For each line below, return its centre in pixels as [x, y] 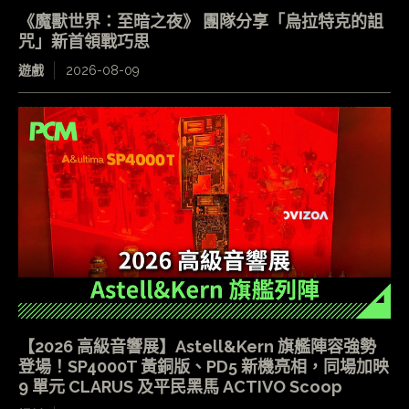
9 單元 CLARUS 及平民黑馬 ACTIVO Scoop [182, 387]
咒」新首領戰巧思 [84, 41]
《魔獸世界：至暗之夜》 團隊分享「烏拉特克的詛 [201, 21]
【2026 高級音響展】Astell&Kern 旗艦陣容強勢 [197, 347]
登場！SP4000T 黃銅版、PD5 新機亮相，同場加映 [204, 367]
